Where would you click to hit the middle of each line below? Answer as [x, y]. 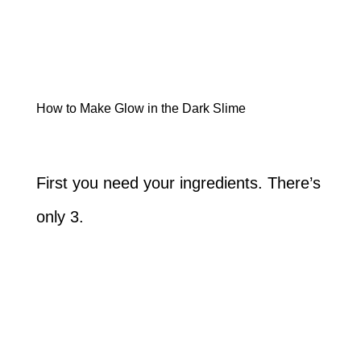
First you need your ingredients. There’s [178, 183]
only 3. [60, 216]
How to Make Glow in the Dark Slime [141, 108]
